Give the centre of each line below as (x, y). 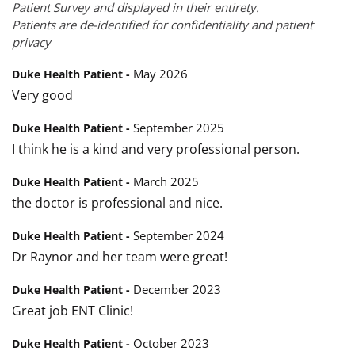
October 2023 (171, 344)
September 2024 (179, 236)
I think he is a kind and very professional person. (156, 149)
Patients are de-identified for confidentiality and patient (162, 25)
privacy (31, 42)
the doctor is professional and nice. (117, 203)
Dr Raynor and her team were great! (120, 257)
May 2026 (160, 74)
